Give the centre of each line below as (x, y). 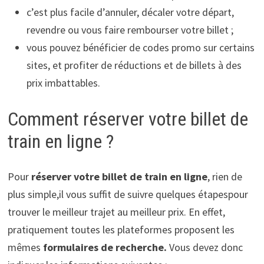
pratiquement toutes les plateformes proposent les (121, 230)
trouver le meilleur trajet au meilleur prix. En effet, (116, 212)
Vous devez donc (204, 247)
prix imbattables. (63, 83)
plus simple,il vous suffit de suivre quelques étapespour (128, 194)
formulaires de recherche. (105, 247)
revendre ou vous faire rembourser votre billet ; (130, 30)
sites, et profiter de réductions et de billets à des (134, 65)
